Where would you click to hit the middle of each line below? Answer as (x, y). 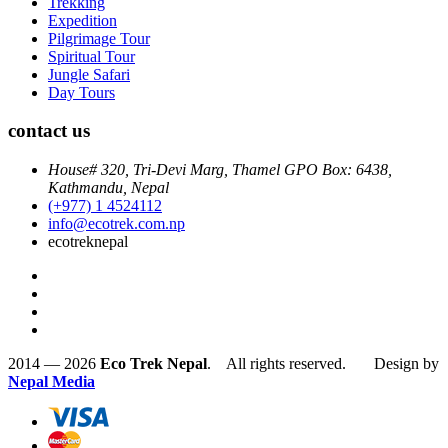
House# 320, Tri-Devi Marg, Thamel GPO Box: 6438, (220, 170)
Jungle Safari (89, 74)
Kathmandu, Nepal (108, 188)
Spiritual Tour (91, 56)
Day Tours (81, 92)
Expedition (82, 20)
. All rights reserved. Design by (323, 364)
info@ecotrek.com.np (116, 224)
